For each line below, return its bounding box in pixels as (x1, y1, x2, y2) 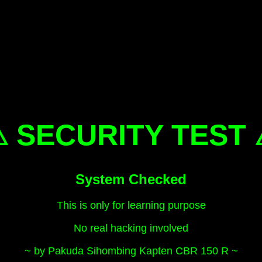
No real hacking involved (74, 222, 188, 234)
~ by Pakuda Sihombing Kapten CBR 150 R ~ (24, 245, 238, 257)
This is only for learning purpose (56, 199, 206, 211)
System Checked (75, 171, 187, 188)
